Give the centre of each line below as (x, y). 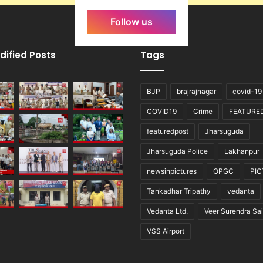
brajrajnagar (196, 92)
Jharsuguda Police (177, 151)
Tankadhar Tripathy (179, 191)
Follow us (131, 21)
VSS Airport (166, 231)
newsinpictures (172, 171)
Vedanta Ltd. (167, 211)
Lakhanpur (242, 151)
